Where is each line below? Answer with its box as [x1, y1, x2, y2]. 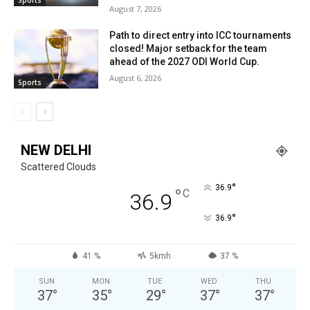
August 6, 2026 [109, 73, 162, 84]
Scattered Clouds [21, 161, 96, 172]
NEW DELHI [21, 141, 91, 158]
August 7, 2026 [109, 3, 162, 15]
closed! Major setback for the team [109, 43, 268, 55]
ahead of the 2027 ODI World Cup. [109, 56, 260, 68]
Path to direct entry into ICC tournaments [109, 30, 292, 42]
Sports [18, 77, 42, 87]
